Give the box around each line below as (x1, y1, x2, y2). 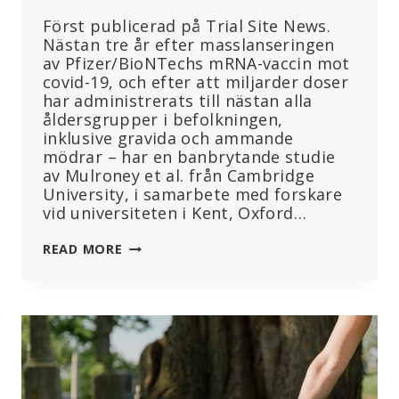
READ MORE (43, 240, 123, 258)
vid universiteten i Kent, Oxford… (43, 202, 306, 224)
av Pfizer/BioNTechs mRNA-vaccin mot (43, 53, 350, 75)
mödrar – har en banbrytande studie (43, 146, 336, 168)
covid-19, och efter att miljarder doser (43, 71, 349, 94)
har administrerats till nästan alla (43, 90, 313, 112)
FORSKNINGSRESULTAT (121, 257, 281, 275)
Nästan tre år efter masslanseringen (43, 34, 335, 56)
